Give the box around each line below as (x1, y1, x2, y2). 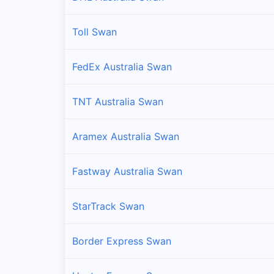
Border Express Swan (72, 234, 171, 247)
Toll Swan (72, 25, 117, 38)
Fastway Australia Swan (72, 165, 182, 177)
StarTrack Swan (72, 199, 144, 212)
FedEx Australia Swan (72, 60, 172, 73)
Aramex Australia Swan (72, 130, 179, 143)
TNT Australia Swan (72, 95, 163, 108)
